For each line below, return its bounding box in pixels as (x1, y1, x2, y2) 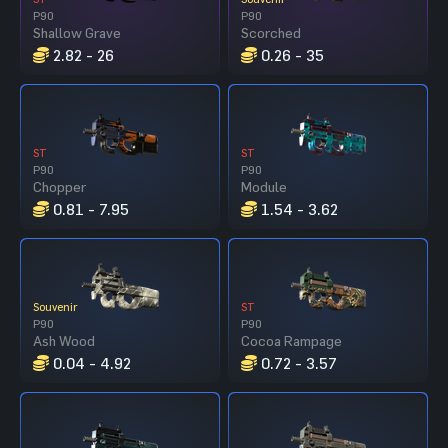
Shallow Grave (33, 23, 121, 41)
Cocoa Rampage (241, 331, 342, 349)
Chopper (33, 177, 86, 195)
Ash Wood (33, 331, 95, 349)
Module (241, 177, 287, 195)
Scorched (241, 23, 301, 41)
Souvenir (33, 299, 78, 313)
